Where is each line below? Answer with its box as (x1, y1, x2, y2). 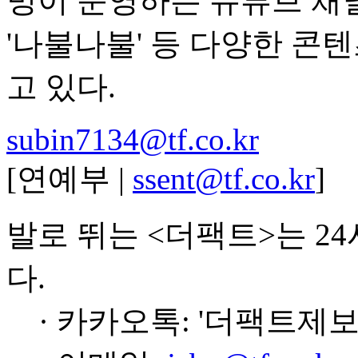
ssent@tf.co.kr (133, 161, 315, 196)
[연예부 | (6, 161, 133, 196)
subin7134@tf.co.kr (6, 122, 259, 157)
